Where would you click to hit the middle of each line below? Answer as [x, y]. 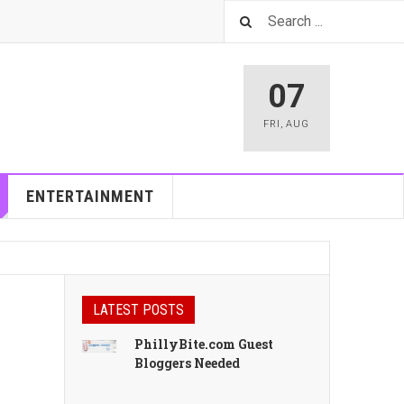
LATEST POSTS [138, 310]
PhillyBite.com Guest [204, 344]
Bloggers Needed [188, 363]
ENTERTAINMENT [90, 196]
